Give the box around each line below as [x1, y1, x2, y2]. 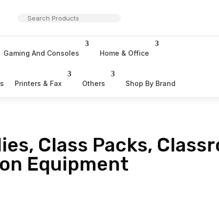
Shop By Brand [126, 79, 176, 88]
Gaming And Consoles [3, 48, 80, 57]
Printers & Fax [15, 79, 62, 88]
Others [82, 79, 106, 88]
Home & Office [100, 48, 150, 57]
